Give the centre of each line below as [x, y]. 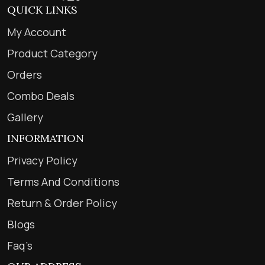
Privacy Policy [42, 160]
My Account [37, 32]
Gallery [25, 117]
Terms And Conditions [63, 182]
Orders [25, 75]
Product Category [52, 53]
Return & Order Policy [62, 203]
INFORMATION [46, 138]
